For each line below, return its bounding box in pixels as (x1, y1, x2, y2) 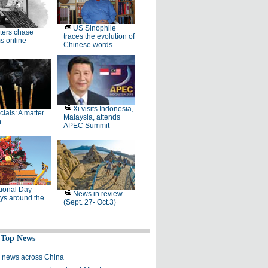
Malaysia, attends (63, 113, 120, 121)
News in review (72, 190, 123, 198)
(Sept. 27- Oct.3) (63, 198, 116, 206)
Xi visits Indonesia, (72, 105, 133, 113)
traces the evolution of (63, 32, 135, 41)
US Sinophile (72, 24, 116, 32)
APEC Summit (63, 121, 109, 130)
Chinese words (63, 41, 112, 49)
